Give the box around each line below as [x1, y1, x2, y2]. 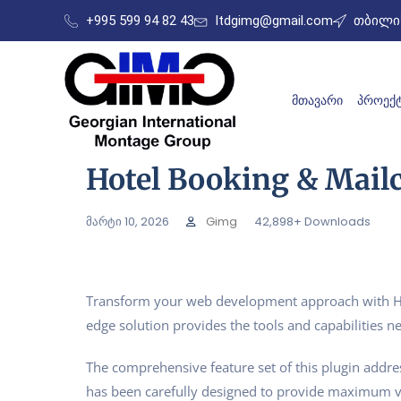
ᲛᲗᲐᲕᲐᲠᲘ [292, 93, 343, 108]
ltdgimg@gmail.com [215, 13, 333, 29]
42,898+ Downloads [254, 212, 371, 230]
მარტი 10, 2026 [86, 212, 169, 230]
